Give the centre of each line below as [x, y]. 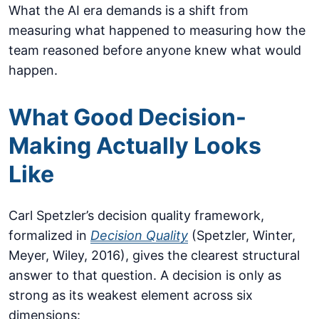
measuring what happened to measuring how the [157, 31]
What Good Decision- [127, 117]
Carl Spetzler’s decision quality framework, [136, 216]
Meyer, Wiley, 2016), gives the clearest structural [154, 256]
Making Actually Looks [135, 146]
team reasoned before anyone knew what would [155, 51]
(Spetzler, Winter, [242, 236]
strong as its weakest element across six [131, 296]
